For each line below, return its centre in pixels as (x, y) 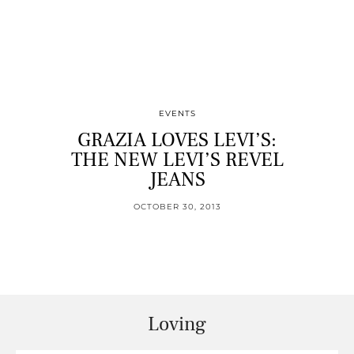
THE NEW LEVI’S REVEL (177, 160)
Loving (177, 324)
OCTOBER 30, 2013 (177, 207)
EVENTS (177, 114)
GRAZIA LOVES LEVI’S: (177, 140)
